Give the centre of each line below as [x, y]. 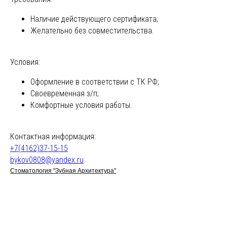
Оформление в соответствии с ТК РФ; [95, 82]
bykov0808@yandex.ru [47, 160]
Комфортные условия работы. [81, 105]
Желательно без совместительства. [92, 31]
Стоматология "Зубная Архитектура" [63, 171]
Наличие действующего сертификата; [94, 19]
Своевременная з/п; [65, 93]
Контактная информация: [53, 137]
